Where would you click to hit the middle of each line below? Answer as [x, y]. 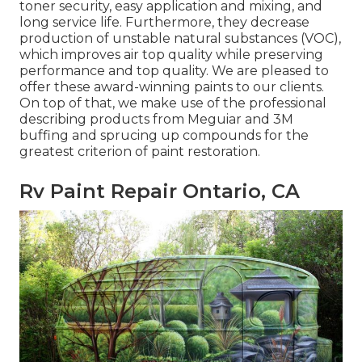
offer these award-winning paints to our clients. [172, 86]
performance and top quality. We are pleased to [174, 70]
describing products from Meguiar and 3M [156, 119]
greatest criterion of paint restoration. [140, 151]
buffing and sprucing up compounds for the [164, 135]
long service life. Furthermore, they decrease [164, 22]
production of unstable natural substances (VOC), [180, 38]
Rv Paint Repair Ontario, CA [160, 191]
